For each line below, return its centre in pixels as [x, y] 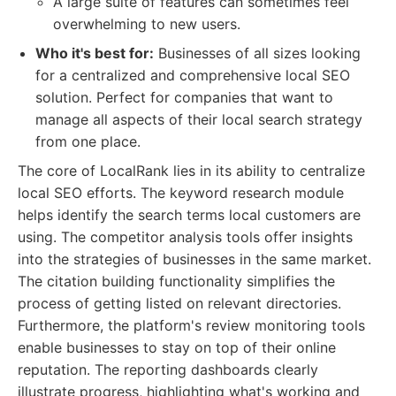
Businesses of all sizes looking [257, 53]
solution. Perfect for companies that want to [184, 97]
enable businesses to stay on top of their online [177, 347]
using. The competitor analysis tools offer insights [185, 237]
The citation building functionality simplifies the [176, 281]
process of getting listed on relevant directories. [179, 303]
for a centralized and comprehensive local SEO [193, 75]
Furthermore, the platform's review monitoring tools [191, 325]
